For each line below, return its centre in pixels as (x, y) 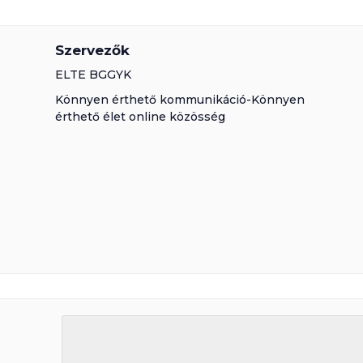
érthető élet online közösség (140, 117)
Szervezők (92, 50)
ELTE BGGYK (93, 75)
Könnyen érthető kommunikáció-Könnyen (179, 100)
